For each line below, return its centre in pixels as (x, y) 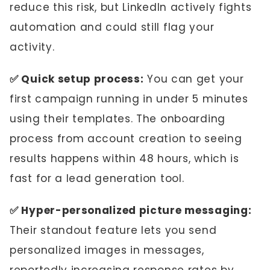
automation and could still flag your (112, 27)
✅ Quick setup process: (77, 79)
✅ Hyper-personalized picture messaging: (131, 210)
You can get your (194, 79)
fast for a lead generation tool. (97, 178)
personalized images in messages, (107, 250)
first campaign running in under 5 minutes (129, 99)
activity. (32, 47)
